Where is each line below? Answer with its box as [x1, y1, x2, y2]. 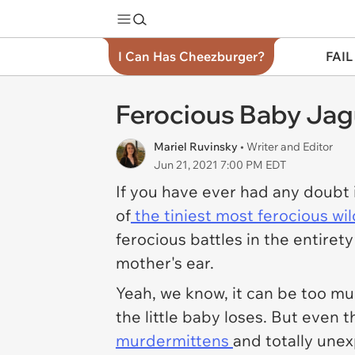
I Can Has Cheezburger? [118, 48, 265, 64]
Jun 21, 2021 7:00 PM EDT [154, 158, 286, 172]
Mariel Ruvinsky [154, 139, 240, 154]
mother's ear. [116, 253, 218, 273]
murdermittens [116, 330, 233, 350]
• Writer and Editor [240, 139, 333, 154]
